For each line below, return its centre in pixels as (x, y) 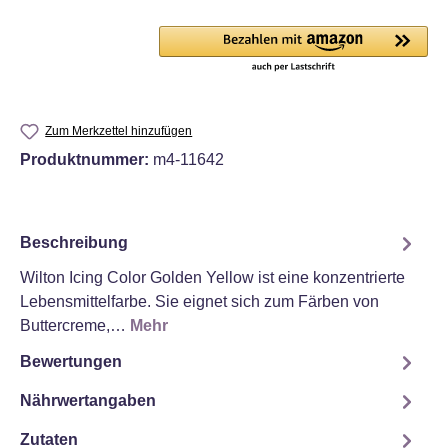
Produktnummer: (86, 159)
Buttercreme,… (75, 325)
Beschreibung (74, 243)
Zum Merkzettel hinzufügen (119, 130)
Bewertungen (71, 362)
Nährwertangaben (88, 401)
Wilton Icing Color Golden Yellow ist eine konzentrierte (212, 277)
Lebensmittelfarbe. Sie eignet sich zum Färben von (199, 301)
